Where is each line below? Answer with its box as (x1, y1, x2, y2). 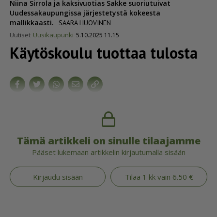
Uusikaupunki (32, 31, 74, 40)
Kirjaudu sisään (32, 172, 83, 182)
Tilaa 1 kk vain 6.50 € (124, 172, 193, 182)
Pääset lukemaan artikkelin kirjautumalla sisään (31, 147, 186, 157)
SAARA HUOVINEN (59, 18, 111, 28)
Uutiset (10, 31, 31, 40)
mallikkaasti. (10, 18, 54, 28)
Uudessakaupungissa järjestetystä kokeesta (10, 8, 160, 18)
